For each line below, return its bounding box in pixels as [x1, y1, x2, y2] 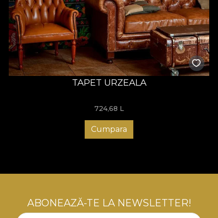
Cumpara [91, 125, 127, 134]
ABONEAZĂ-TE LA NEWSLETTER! [27, 197, 191, 209]
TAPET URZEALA [72, 76, 146, 88]
